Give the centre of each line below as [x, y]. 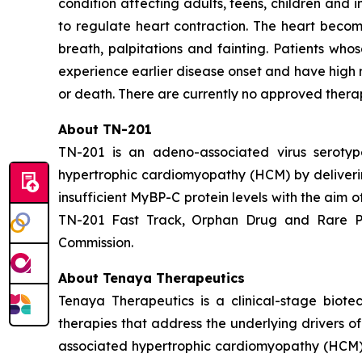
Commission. [96, 242]
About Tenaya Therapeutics [152, 278]
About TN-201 [105, 129]
